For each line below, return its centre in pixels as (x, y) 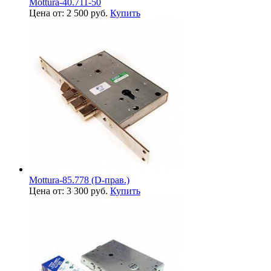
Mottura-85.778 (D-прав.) (79, 180)
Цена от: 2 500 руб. (70, 13)
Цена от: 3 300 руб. (70, 191)
